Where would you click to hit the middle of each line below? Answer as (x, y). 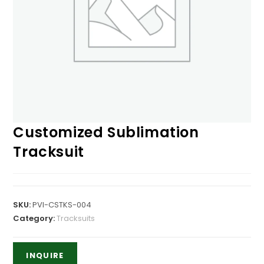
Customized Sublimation (106, 132)
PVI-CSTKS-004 (62, 204)
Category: (35, 218)
